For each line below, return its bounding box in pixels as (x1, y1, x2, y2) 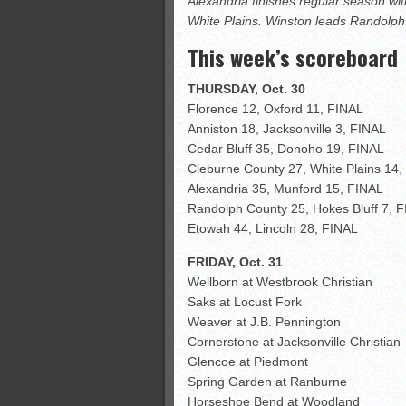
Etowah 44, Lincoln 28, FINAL (188, 221, 358, 236)
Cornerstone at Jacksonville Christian (188, 334, 401, 349)
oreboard (316, 41, 398, 73)
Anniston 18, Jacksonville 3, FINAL (188, 121, 386, 136)
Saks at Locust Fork (188, 295, 302, 309)
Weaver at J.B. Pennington (188, 314, 341, 329)
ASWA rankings (271, 49, 357, 64)
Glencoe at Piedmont (188, 354, 308, 369)
